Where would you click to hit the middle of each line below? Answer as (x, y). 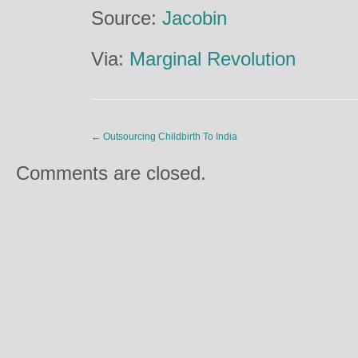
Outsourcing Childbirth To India (169, 137)
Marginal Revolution (213, 59)
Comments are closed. (111, 173)
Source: (127, 18)
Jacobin (195, 18)
